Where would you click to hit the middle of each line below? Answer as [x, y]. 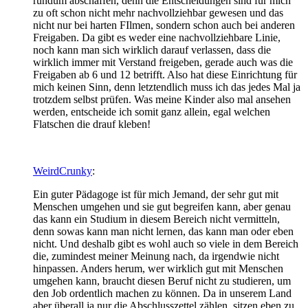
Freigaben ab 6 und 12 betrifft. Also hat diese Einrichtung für [165, 74]
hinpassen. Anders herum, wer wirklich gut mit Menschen [158, 268]
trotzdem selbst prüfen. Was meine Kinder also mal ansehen [162, 99]
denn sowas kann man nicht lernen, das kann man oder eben [163, 231]
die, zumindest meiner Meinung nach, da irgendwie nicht [156, 256]
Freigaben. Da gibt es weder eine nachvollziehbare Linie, [157, 37]
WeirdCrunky [63, 170]
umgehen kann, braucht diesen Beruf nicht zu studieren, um [162, 280]
